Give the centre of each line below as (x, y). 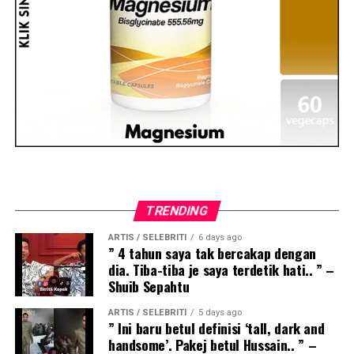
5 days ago (220, 312)
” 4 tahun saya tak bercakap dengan (212, 252)
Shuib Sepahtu (149, 286)
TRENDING (177, 210)
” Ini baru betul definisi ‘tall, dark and (216, 328)
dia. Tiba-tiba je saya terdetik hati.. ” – (221, 269)
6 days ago (220, 237)
